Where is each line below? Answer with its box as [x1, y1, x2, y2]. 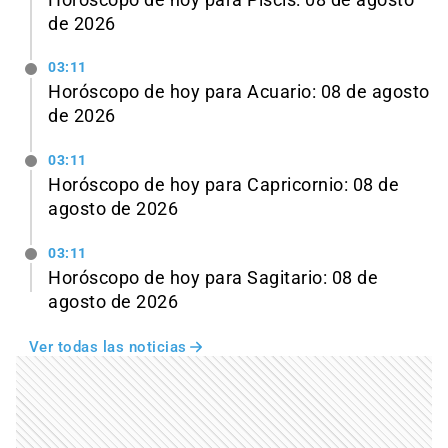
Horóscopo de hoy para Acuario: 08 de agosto [48, 82, 430, 103]
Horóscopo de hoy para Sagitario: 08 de [48, 268, 378, 288]
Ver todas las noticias [28, 338, 187, 356]
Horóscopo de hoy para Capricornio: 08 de [48, 175, 399, 196]
